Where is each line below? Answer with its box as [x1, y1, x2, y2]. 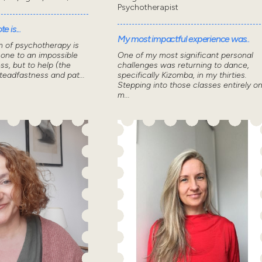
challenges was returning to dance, [117, 60, 249, 70]
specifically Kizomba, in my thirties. [117, 70, 247, 80]
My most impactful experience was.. [117, 33, 250, 44]
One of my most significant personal [117, 50, 253, 60]
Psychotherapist [117, 2, 178, 12]
